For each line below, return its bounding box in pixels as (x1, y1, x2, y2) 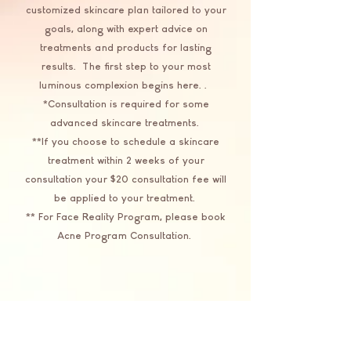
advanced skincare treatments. (49, 118, 202, 129)
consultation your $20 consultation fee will (25, 174, 226, 186)
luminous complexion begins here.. (38, 80, 213, 92)
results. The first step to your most (41, 61, 211, 73)
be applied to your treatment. (53, 193, 198, 204)
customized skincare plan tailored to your (25, 5, 226, 16)
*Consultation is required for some (42, 99, 209, 110)
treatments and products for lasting (40, 42, 212, 54)
